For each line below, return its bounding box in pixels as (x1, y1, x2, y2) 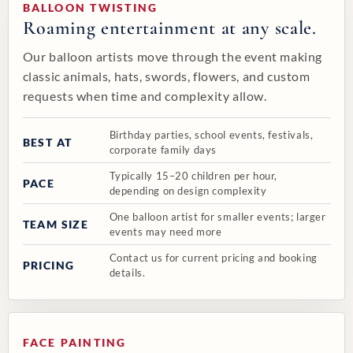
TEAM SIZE (22, 217, 89, 231)
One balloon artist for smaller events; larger (109, 210, 326, 223)
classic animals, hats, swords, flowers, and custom (22, 69, 310, 84)
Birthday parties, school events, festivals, (109, 128, 314, 141)
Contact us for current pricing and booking (109, 251, 318, 264)
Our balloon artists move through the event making (22, 49, 322, 65)
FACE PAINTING (22, 335, 127, 349)
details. (109, 266, 146, 279)
